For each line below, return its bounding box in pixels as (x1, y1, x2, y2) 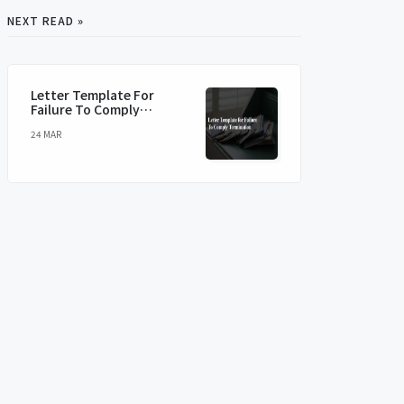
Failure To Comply (31, 100, 140, 118)
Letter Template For (31, 86, 154, 104)
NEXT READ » (7, 13, 84, 28)
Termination (31, 115, 107, 133)
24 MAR (31, 127, 61, 141)
